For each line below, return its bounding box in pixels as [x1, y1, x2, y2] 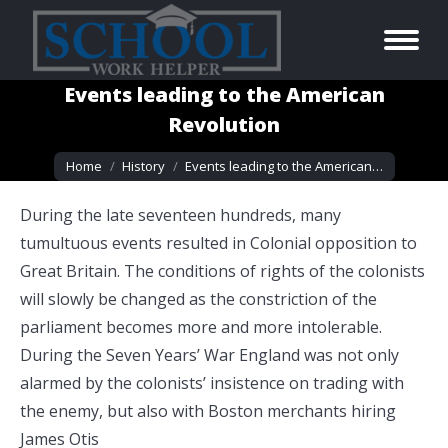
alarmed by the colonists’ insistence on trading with [20, 372, 404, 394]
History [121, 157, 165, 175]
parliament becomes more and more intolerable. [20, 316, 386, 338]
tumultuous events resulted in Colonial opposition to [20, 232, 417, 254]
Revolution [168, 111, 280, 138]
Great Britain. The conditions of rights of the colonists [20, 260, 425, 282]
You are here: [53, 143, 154, 165]
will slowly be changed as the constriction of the [20, 288, 377, 310]
